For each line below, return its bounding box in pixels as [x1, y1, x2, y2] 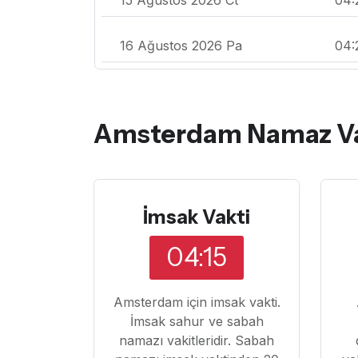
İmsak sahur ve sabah [129, 312, 264, 329]
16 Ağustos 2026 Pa [120, 37, 242, 54]
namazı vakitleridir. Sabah [119, 332, 275, 348]
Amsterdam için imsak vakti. [113, 293, 280, 310]
